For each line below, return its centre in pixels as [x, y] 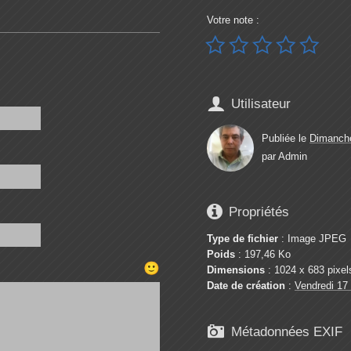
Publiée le [286, 138]
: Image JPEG [312, 239]
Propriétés [259, 212]
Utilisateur [261, 103]
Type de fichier [242, 239]
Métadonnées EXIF [287, 331]
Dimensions [236, 270]
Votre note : [233, 20]
